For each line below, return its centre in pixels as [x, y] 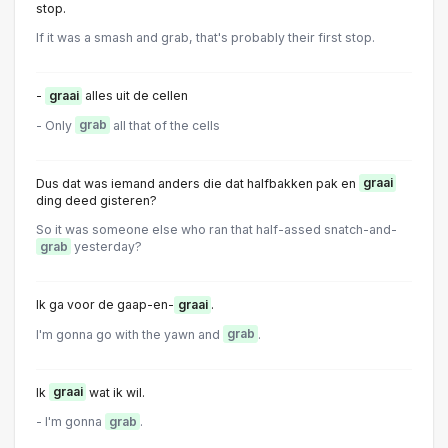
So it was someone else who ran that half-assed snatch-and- [216, 229]
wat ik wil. [115, 392]
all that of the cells [165, 125]
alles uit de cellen [135, 96]
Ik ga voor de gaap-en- [105, 305]
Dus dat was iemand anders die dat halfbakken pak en [197, 183]
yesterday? [106, 246]
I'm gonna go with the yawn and [129, 334]
